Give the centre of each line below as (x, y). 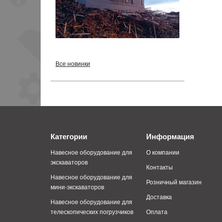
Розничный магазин (174, 181)
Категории (69, 137)
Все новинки (73, 63)
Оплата (157, 211)
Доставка (159, 196)
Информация (170, 137)
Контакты (160, 166)
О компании (163, 152)
